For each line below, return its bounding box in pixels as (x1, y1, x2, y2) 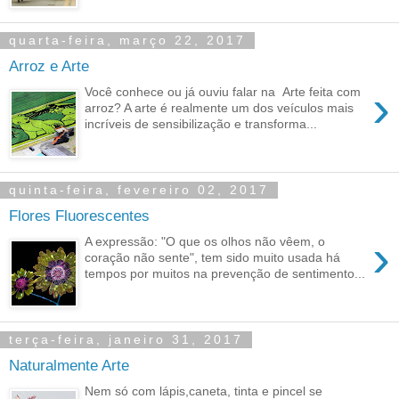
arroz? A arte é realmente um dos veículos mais (85, 100, 354, 115)
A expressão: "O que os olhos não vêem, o (85, 233, 326, 248)
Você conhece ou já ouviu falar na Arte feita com (85, 84, 362, 99)
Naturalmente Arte (9, 356, 129, 375)
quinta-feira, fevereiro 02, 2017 (9, 183, 269, 198)
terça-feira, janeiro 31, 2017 (9, 332, 243, 347)
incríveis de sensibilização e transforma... (85, 116, 318, 131)
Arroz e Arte (9, 57, 89, 76)
